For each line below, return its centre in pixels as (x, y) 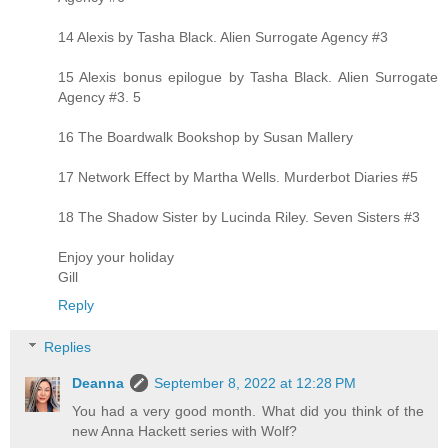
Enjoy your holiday (116, 257)
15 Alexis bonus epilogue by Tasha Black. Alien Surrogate (248, 77)
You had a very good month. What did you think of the (248, 410)
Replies (68, 346)
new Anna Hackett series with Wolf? (185, 430)
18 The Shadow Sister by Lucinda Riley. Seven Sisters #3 (239, 217)
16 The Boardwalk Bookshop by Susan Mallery (205, 137)
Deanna (98, 382)
